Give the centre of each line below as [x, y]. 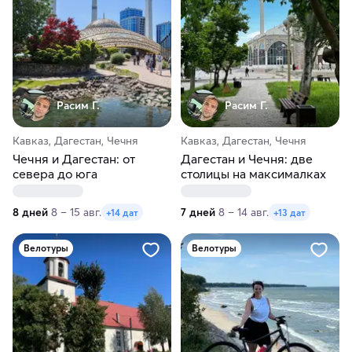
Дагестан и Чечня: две [247, 159]
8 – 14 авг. [244, 213]
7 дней [198, 213]
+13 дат [290, 212]
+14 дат [122, 212]
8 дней [30, 213]
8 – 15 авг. [76, 213]
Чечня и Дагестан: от [74, 159]
